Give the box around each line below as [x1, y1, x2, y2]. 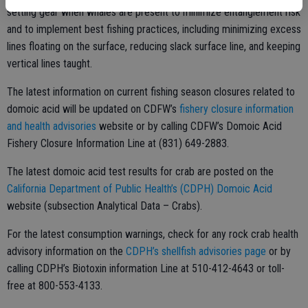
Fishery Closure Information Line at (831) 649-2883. [7, 137, 229, 150]
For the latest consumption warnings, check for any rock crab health [7, 228, 298, 241]
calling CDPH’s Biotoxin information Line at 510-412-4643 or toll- [7, 262, 285, 275]
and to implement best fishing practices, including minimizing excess [7, 23, 301, 36]
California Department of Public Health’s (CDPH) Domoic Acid [7, 182, 272, 195]
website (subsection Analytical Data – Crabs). [7, 199, 202, 212]
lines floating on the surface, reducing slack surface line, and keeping [7, 40, 300, 53]
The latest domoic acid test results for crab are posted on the [7, 165, 274, 178]
